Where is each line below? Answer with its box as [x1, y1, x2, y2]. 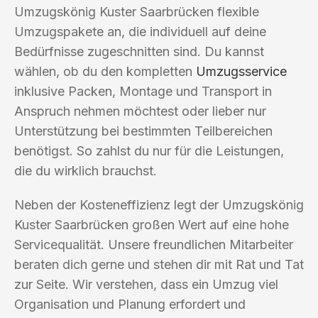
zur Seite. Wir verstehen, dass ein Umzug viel [14, 276, 278, 292]
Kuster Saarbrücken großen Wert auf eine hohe [14, 216, 289, 232]
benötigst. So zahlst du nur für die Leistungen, [14, 143, 284, 158]
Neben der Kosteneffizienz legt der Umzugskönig [14, 197, 304, 212]
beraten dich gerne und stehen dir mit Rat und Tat [14, 256, 304, 272]
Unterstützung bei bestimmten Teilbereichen [14, 123, 273, 138]
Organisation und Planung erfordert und [14, 296, 246, 312]
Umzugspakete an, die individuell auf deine [14, 23, 266, 39]
